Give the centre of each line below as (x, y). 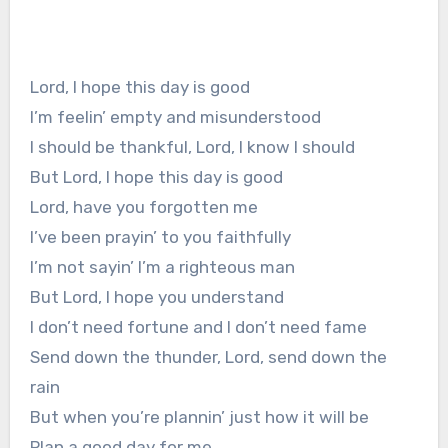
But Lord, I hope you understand (156, 297)
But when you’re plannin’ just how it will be (199, 417)
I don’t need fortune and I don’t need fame (198, 327)
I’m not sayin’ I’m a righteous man (162, 267)
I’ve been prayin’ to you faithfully (160, 237)
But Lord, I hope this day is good (156, 177)
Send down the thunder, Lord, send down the (208, 357)
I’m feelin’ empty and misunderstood (175, 117)
